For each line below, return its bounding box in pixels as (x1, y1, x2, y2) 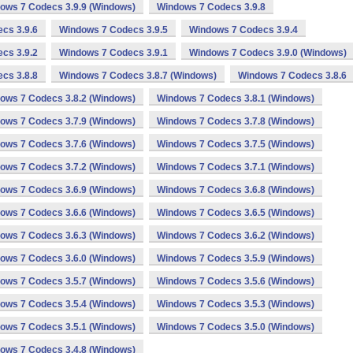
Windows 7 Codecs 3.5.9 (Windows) (157, 253, 314, 264)
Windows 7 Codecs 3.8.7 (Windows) (59, 70, 217, 81)
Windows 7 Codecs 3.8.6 (238, 70, 347, 81)
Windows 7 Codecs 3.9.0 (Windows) (189, 47, 347, 58)
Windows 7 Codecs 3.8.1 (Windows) (157, 93, 314, 104)
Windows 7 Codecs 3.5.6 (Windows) (157, 276, 314, 287)
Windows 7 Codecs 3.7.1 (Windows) (157, 162, 314, 173)
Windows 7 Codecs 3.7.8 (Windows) (157, 116, 314, 127)
